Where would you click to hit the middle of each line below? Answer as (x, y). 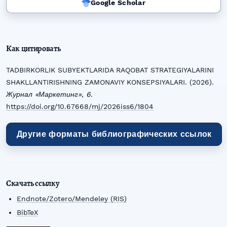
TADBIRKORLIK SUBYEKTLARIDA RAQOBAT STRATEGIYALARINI (110, 70)
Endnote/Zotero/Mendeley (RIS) (72, 198)
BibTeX (28, 213)
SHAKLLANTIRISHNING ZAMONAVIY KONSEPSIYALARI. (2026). (110, 82)
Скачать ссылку (33, 183)
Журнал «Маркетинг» (44, 94)
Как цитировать (33, 48)
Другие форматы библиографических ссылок (114, 134)
